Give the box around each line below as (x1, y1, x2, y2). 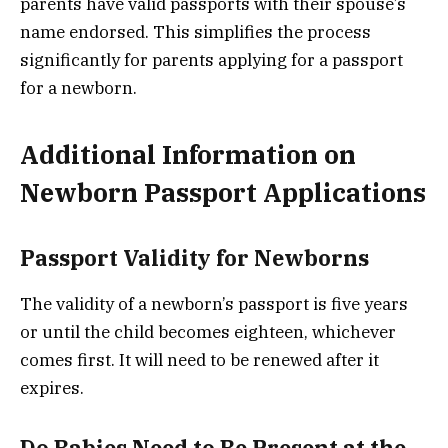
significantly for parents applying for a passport (20, 48, 403, 71)
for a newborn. (20, 76, 137, 99)
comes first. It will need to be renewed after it (20, 349, 379, 372)
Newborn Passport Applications (20, 176, 426, 210)
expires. (20, 377, 84, 400)
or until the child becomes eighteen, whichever (20, 321, 396, 344)
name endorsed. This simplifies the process (20, 20, 371, 43)
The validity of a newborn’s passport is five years (20, 293, 408, 316)
